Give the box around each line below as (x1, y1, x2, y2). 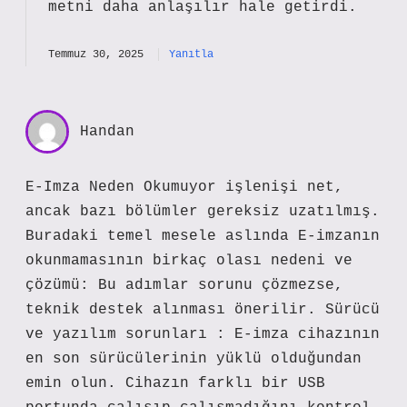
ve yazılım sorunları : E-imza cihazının (25, 326, 380, 342)
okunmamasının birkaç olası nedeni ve (25, 253, 352, 269)
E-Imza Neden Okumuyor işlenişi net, (25, 179, 343, 195)
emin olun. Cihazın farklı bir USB (25, 375, 325, 392)
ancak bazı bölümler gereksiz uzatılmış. (25, 203, 380, 220)
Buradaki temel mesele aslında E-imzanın (25, 228, 380, 244)
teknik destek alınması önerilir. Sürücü (25, 302, 380, 318)
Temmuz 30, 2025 (48, 48, 144, 61)
